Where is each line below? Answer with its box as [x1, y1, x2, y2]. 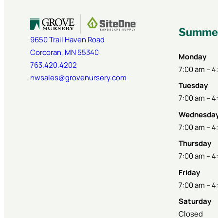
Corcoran [30, 47, 61, 57]
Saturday [178, 196, 211, 207]
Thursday [178, 138, 211, 149]
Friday [178, 167, 200, 178]
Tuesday [178, 80, 208, 91]
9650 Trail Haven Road [30, 34, 105, 45]
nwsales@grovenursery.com [30, 72, 127, 83]
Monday [178, 51, 206, 62]
